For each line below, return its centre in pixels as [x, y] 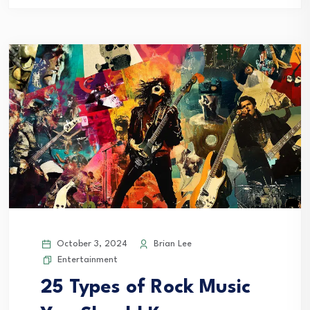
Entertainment [88, 259]
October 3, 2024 [91, 244]
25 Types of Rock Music [146, 288]
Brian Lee [171, 244]
